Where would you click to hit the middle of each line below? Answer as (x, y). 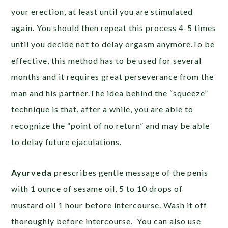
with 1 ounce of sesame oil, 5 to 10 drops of (97, 189)
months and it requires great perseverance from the (113, 77)
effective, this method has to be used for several (107, 61)
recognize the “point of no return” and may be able (111, 126)
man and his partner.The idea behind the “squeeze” (110, 93)
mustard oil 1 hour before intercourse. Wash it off (109, 205)
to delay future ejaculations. (67, 142)
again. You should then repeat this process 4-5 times (114, 28)
